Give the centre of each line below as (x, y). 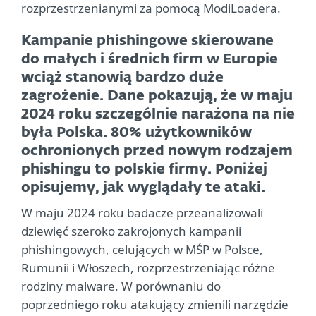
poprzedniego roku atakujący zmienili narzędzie (155, 304)
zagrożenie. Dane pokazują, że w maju (157, 96)
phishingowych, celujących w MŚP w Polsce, (142, 249)
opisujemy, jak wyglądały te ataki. (143, 188)
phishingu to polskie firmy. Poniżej (144, 169)
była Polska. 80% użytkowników (136, 133)
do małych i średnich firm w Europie (150, 59)
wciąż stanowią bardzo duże (122, 78)
